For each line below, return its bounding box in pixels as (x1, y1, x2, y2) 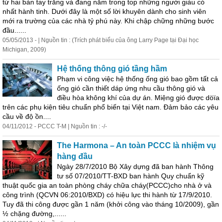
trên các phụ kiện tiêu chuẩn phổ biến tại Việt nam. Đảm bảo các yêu (2, 103, 219, 111)
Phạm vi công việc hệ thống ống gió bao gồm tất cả (57, 75, 218, 83)
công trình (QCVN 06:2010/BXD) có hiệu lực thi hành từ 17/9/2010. (2, 191, 212, 199)
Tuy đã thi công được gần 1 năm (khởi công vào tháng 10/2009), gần (2, 200, 219, 208)
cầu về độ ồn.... (2, 112, 51, 120)
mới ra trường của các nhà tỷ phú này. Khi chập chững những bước (2, 17, 214, 25)
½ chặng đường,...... (2, 210, 66, 218)
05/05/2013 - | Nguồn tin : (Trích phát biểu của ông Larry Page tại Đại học (2, 37, 199, 44)
